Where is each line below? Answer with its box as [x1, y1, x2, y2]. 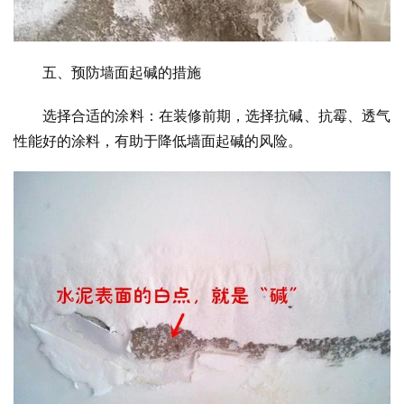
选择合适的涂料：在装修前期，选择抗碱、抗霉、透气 [42, 106, 390, 124]
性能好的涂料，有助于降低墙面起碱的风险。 [14, 131, 302, 150]
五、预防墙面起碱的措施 [42, 62, 201, 81]
